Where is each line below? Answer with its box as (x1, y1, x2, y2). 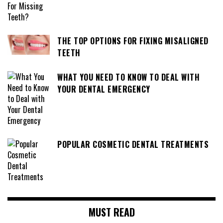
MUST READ (88, 204, 135, 220)
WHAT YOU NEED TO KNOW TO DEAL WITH (57, 71, 200, 83)
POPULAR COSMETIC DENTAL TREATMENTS (57, 138, 209, 150)
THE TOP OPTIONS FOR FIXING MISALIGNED (57, 35, 209, 47)
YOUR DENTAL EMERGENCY (57, 83, 150, 95)
